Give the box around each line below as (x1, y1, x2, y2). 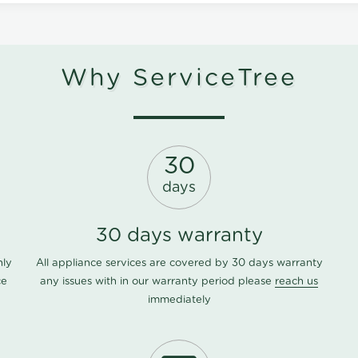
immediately (147, 295, 211, 306)
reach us (275, 276, 318, 288)
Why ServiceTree (61, 66, 297, 91)
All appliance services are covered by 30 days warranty (35, 258, 323, 269)
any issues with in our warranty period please (40, 276, 275, 288)
